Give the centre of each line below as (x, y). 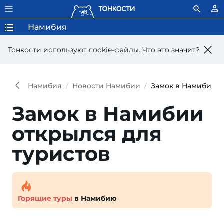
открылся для (87, 134)
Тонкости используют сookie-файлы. (75, 50)
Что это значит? (171, 50)
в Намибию (95, 198)
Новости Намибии (106, 86)
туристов (61, 154)
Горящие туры (45, 198)
